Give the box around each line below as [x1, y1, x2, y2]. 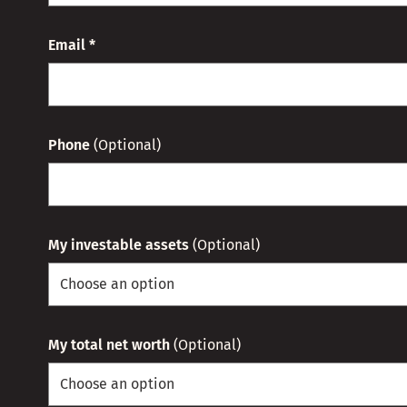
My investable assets [47, 236, 189, 254]
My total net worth [47, 336, 170, 354]
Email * [47, 36, 95, 55]
